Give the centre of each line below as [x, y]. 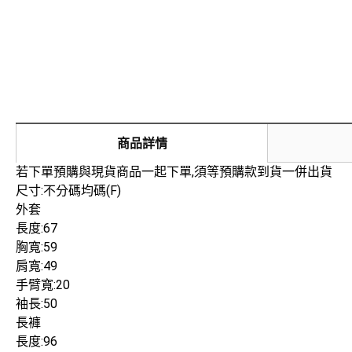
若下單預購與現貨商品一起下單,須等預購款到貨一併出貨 [174, 172]
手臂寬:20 [43, 285]
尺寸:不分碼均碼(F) [68, 191]
